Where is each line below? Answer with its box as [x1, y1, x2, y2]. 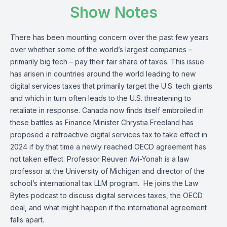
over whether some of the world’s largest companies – [10, 45, 192, 54]
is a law [163, 155, 189, 163]
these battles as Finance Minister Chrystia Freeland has [10, 118, 194, 127]
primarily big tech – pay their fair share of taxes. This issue [10, 57, 204, 66]
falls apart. [10, 215, 44, 224]
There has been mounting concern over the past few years [10, 33, 209, 42]
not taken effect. [10, 155, 67, 163]
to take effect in [153, 130, 207, 139]
